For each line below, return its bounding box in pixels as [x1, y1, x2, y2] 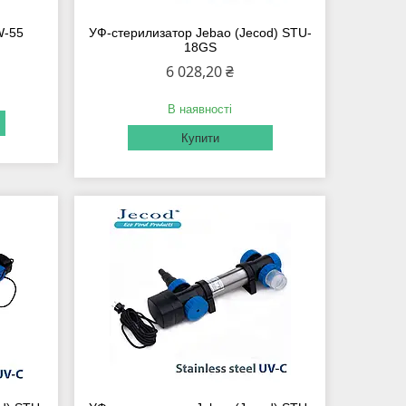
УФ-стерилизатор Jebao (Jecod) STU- [88, 25, 312, 41]
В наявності [168, 102, 233, 117]
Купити [180, 131, 219, 146]
